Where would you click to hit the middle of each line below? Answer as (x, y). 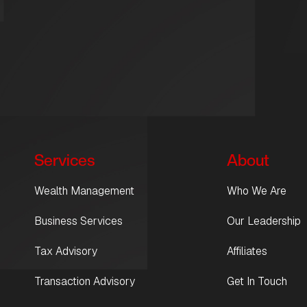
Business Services (78, 221)
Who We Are (256, 191)
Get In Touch (257, 282)
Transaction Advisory (85, 282)
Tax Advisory (66, 251)
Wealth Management (84, 191)
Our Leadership (263, 221)
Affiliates (247, 251)
